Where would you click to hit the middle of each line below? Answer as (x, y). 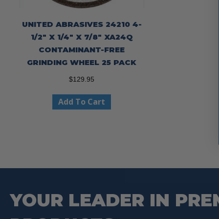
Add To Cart (82, 102)
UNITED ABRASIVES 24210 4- (82, 24)
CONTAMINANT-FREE (82, 50)
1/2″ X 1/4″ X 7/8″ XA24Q (82, 37)
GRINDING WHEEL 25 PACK (82, 63)
